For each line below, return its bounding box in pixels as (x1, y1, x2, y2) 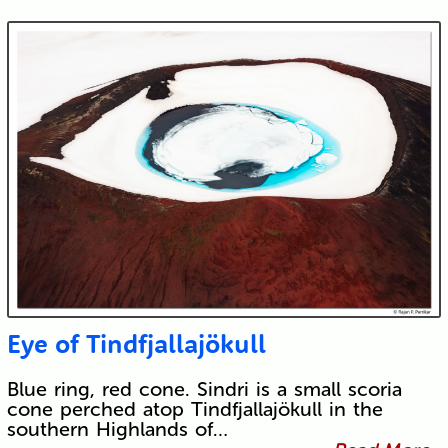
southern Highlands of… (6, 417, 228, 442)
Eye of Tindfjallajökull (6, 327, 266, 361)
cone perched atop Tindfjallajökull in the (6, 397, 383, 422)
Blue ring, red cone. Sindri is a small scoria (6, 377, 402, 402)
